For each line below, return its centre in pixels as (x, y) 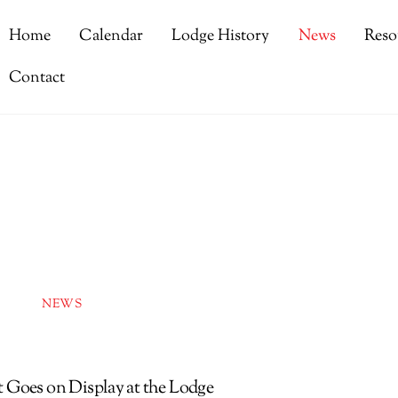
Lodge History (221, 36)
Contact (37, 77)
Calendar (111, 36)
